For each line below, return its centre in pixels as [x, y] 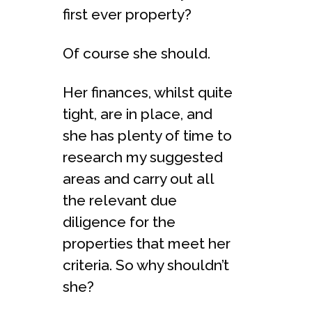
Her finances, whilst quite [148, 92]
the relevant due [120, 200]
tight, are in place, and [138, 114]
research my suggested [143, 157]
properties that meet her [147, 243]
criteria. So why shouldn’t [146, 265]
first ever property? [127, 14]
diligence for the [119, 222]
